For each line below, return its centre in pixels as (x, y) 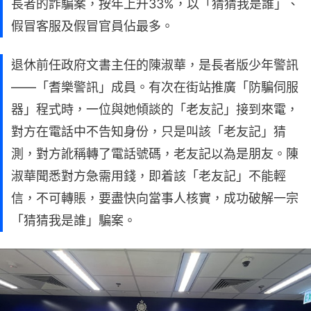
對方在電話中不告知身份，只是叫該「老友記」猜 (149, 131)
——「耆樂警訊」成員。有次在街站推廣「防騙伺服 (155, 87)
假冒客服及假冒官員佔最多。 (92, 26)
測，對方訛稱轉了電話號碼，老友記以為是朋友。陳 (155, 153)
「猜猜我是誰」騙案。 (74, 220)
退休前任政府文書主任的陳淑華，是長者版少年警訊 (155, 65)
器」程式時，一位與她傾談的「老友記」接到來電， (155, 109)
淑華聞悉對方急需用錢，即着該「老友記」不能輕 (149, 176)
